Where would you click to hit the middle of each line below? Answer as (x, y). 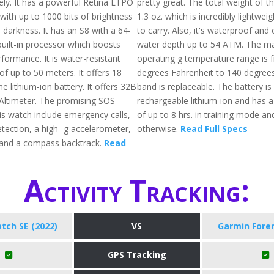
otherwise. (158, 128)
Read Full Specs (214, 128)
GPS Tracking (137, 254)
